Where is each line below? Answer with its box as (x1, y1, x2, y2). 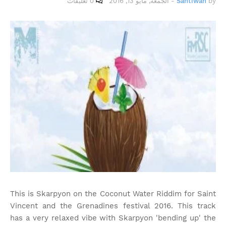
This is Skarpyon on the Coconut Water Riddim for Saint (10, 189, 216, 198)
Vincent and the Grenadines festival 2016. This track (10, 201, 216, 210)
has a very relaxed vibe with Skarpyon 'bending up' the (10, 213, 216, 222)
